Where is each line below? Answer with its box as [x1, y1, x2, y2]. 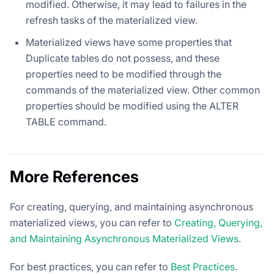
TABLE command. [26, 116, 106, 128]
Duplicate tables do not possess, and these [26, 52, 220, 65]
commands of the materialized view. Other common [26, 84, 260, 97]
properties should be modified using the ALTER [26, 100, 239, 113]
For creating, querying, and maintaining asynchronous [10, 201, 253, 213]
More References [10, 167, 139, 187]
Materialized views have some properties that [26, 36, 232, 49]
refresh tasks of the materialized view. [26, 14, 198, 27]
